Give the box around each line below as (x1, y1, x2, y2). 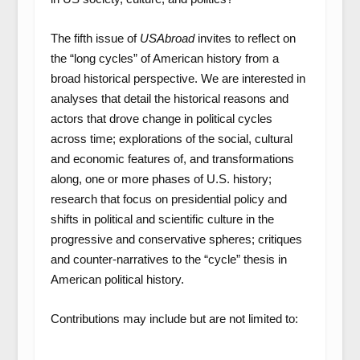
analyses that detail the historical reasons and (50, 92, 288, 105)
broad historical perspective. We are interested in (50, 72, 305, 85)
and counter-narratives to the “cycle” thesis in (50, 252, 287, 266)
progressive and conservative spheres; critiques (50, 232, 302, 246)
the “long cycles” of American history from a (50, 51, 279, 65)
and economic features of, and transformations (50, 152, 294, 166)
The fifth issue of (50, 31, 140, 45)
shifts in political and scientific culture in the (50, 212, 274, 226)
